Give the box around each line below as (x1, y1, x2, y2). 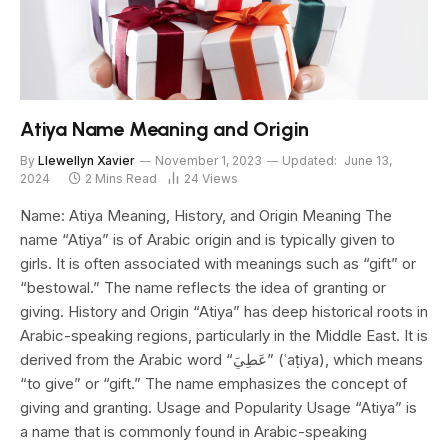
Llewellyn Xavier (38, 152, 135, 168)
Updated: (282, 152, 337, 168)
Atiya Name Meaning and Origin (20, 116, 310, 141)
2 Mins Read (85, 170, 157, 186)
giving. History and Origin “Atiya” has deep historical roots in (20, 301, 428, 321)
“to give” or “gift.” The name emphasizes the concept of (20, 373, 408, 393)
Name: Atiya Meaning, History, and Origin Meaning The (20, 205, 392, 225)
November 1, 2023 (155, 152, 262, 168)
